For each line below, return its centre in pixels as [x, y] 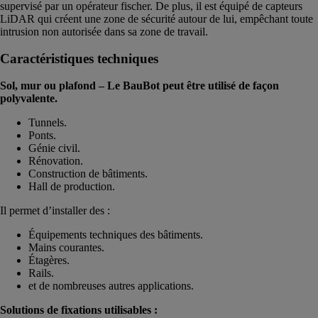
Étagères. [49, 260]
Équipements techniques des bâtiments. [116, 234]
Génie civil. [54, 148]
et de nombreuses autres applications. [111, 285]
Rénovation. [56, 160]
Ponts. [42, 135]
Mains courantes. [66, 247]
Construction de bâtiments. [88, 173]
